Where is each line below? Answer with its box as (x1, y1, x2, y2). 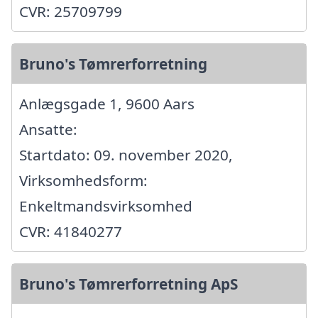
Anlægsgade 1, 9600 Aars (19, 94, 194, 114)
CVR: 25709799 (19, 1, 122, 22)
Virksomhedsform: (19, 170, 148, 191)
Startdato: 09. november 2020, (19, 145, 233, 165)
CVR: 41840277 (19, 221, 122, 242)
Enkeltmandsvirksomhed (19, 196, 192, 216)
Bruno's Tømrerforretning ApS (19, 274, 238, 295)
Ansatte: (19, 119, 77, 140)
